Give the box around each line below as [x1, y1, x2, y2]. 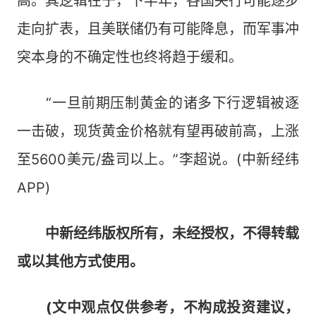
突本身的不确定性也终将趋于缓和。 [17, 49, 243, 66]
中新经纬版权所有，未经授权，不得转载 [45, 225, 299, 243]
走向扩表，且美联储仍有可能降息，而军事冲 [17, 20, 299, 38]
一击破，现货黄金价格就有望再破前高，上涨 [17, 123, 299, 140]
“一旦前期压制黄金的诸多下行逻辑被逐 [17, 95, 299, 112]
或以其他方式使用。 [17, 253, 144, 271]
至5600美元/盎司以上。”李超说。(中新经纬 [17, 151, 299, 169]
